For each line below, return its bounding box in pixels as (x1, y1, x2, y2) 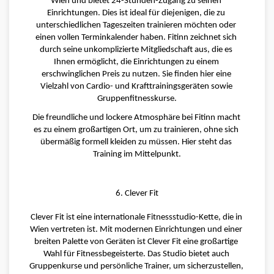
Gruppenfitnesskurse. (97, 94, 177, 104)
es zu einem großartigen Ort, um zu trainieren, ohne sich (34, 125, 239, 135)
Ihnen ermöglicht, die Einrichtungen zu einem (53, 57, 219, 67)
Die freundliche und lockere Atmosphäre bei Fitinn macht (32, 113, 240, 122)
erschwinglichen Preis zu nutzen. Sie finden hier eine (41, 70, 231, 80)
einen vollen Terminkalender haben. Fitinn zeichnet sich (35, 33, 237, 43)
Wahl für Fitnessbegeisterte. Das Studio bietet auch (43, 250, 229, 259)
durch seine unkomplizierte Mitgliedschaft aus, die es (40, 45, 232, 55)
